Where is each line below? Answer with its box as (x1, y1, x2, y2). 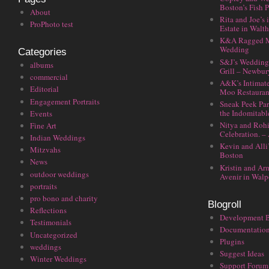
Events (30, 107, 52, 119)
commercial (30, 71, 68, 83)
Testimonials (30, 217, 71, 228)
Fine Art (30, 119, 56, 131)
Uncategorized (30, 229, 77, 240)
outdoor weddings (30, 168, 89, 180)
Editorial (30, 83, 59, 95)
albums (30, 59, 53, 70)
